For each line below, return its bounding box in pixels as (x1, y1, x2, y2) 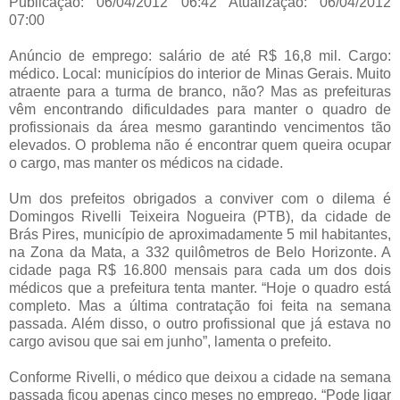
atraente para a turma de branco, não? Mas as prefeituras (9, 84, 391, 100)
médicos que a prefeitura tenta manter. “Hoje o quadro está (9, 280, 391, 296)
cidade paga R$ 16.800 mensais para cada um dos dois (9, 262, 391, 279)
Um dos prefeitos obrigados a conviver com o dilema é (9, 191, 391, 207)
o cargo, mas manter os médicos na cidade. (9, 155, 283, 171)
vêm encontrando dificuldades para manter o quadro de (9, 102, 391, 118)
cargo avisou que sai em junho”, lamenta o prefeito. (9, 334, 331, 350)
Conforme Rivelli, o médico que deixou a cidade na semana (9, 370, 391, 386)
